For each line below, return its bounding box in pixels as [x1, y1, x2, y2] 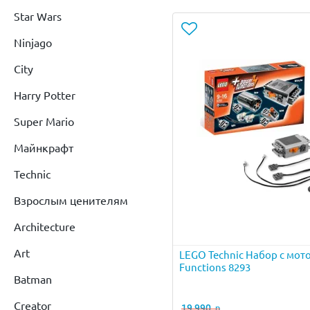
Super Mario [14, 115, 74, 128]
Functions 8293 [179, 262, 250, 274]
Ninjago [14, 36, 52, 49]
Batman [14, 273, 52, 286]
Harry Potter [14, 89, 75, 102]
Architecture [14, 220, 75, 233]
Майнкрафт [14, 141, 73, 154]
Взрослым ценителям [14, 194, 128, 207]
